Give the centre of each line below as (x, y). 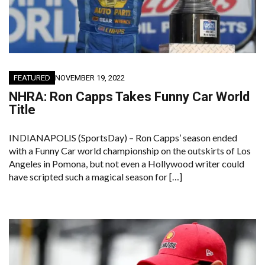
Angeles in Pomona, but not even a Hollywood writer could (127, 164)
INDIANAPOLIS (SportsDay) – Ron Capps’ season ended (123, 138)
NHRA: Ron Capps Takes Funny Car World (129, 97)
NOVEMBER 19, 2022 (90, 78)
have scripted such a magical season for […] (96, 177)
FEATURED (32, 78)
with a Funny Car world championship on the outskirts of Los (130, 151)
